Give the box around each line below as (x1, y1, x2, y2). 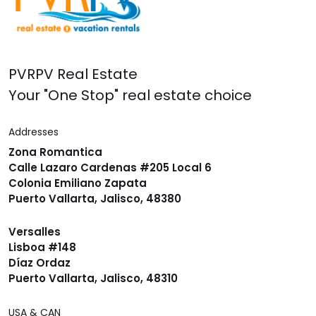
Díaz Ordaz (8, 255, 71, 271)
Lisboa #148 (8, 240, 76, 255)
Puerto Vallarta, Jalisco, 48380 (8, 191, 181, 207)
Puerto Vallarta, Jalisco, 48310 (8, 271, 178, 286)
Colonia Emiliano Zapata (8, 176, 147, 191)
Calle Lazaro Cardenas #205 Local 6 (8, 160, 212, 176)
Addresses (8, 125, 59, 140)
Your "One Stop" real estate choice (8, 85, 252, 106)
